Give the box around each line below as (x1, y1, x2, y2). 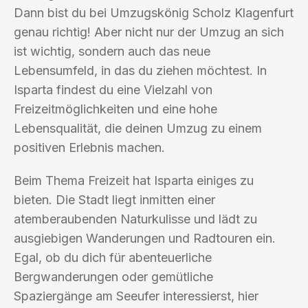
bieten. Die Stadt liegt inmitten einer (14, 192, 215, 207)
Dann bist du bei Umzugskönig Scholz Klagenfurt (14, 5, 294, 20)
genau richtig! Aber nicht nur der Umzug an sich (14, 24, 284, 39)
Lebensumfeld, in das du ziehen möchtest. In (14, 63, 267, 78)
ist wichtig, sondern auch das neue (14, 43, 210, 58)
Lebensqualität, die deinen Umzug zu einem (14, 120, 262, 135)
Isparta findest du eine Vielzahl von (14, 82, 212, 97)
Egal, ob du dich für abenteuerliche (14, 250, 212, 265)
